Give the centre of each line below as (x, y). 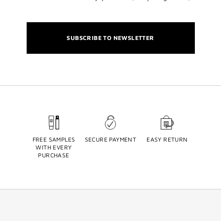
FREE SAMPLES (54, 139)
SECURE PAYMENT (110, 139)
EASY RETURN (167, 139)
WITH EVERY (54, 147)
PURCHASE (54, 155)
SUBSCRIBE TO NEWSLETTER (110, 37)
